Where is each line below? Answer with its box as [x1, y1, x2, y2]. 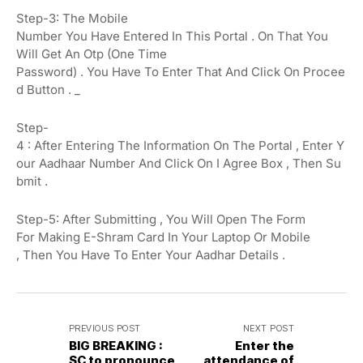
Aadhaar [39, 155, 89, 171]
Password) [16, 63, 80, 79]
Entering [66, 137, 117, 153]
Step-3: [16, 10, 62, 26]
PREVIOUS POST [69, 322, 141, 334]
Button [27, 81, 68, 97]
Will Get [16, 45, 65, 62]
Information [143, 137, 213, 153]
